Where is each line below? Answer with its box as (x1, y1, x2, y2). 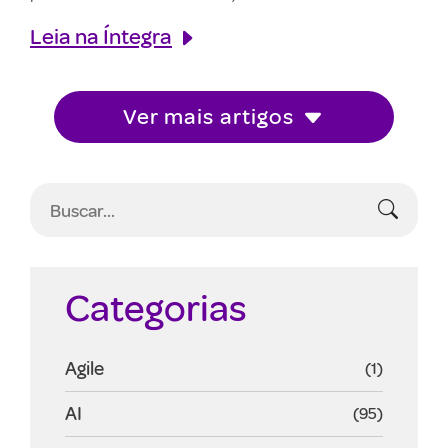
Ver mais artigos (122, 101, 295, 130)
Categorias (65, 282, 247, 331)
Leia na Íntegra (30, 21, 172, 50)
